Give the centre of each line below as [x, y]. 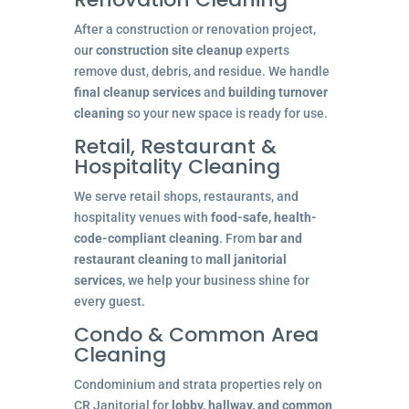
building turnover [278, 92]
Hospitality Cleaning [177, 166]
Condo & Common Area [196, 334]
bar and [280, 238]
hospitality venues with [142, 217]
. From [238, 238]
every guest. [109, 301]
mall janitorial [246, 259]
